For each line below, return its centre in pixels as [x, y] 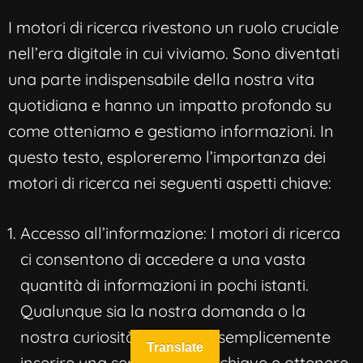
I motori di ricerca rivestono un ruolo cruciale [173, 27]
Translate [175, 347]
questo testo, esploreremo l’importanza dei [167, 156]
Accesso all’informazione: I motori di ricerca [180, 233]
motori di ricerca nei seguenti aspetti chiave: [170, 182]
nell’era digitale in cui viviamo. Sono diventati [174, 53]
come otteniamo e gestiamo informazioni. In [171, 130]
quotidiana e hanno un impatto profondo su [170, 105]
